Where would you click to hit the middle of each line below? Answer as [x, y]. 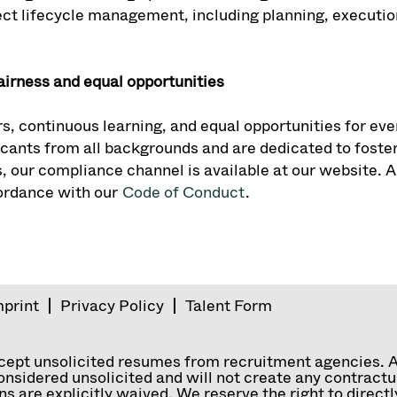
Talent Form [229, 305]
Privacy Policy [112, 305]
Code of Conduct [183, 192]
